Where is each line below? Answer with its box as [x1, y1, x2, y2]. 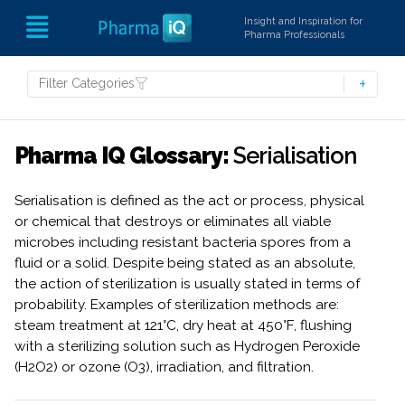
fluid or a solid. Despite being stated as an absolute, [14, 255, 355, 271]
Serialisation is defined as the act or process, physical [14, 193, 364, 209]
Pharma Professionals [244, 29, 345, 40]
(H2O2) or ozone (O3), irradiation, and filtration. [14, 359, 314, 375]
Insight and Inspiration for [244, 15, 363, 26]
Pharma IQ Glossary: [14, 142, 229, 169]
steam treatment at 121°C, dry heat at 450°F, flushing [14, 317, 352, 334]
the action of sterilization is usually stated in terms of [14, 276, 360, 292]
